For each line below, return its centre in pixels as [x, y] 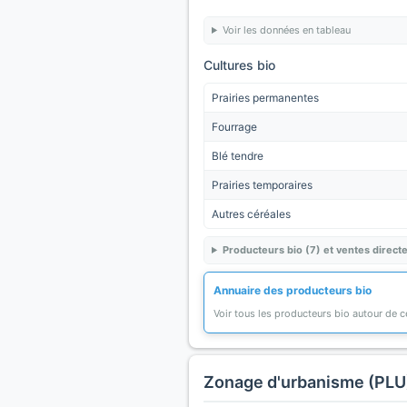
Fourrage [234, 127]
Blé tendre [238, 156]
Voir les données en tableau [286, 30]
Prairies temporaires [262, 185]
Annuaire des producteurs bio [293, 290]
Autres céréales [251, 214]
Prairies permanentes [265, 98]
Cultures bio [239, 65]
